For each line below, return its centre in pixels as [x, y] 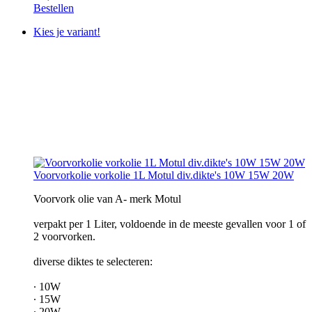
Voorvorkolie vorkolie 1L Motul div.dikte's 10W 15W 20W [164, 175]
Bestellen [54, 8]
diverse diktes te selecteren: [93, 261]
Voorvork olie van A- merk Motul [107, 198]
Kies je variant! [67, 31]
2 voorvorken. [64, 236]
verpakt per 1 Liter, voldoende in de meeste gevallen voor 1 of [170, 224]
